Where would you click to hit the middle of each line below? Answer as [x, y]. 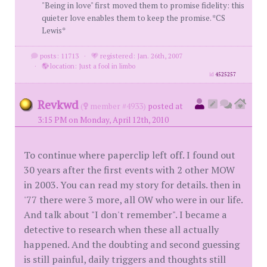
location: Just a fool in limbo [91, 66]
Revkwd [58, 105]
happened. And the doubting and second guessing [132, 244]
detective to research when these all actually [121, 229]
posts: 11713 [58, 56]
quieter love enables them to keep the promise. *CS [133, 18]
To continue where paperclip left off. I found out [130, 155]
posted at [165, 106]
